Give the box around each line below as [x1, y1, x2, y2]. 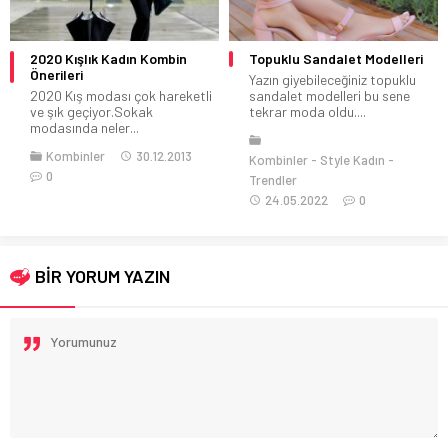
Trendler [249, 171, 297, 188]
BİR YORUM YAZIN [35, 264, 170, 287]
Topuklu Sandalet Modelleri [249, 49, 423, 67]
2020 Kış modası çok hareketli [30, 86, 212, 104]
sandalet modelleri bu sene [249, 86, 410, 104]
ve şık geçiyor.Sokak [30, 102, 153, 120]
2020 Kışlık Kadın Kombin [30, 49, 187, 67]
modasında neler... [30, 118, 139, 136]
